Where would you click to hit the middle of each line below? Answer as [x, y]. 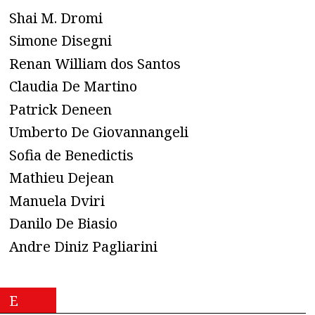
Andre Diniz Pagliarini [83, 246]
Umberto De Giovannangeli [99, 132]
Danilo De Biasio [63, 224]
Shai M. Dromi [56, 18]
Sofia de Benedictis [71, 155]
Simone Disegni [60, 41]
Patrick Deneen [60, 109]
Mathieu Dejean [62, 178]
